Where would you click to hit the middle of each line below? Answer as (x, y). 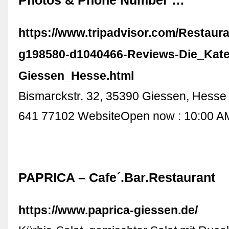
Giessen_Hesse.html (76, 75)
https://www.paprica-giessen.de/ (108, 210)
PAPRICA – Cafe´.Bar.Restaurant (117, 177)
